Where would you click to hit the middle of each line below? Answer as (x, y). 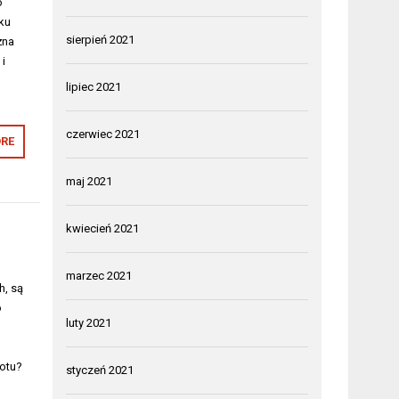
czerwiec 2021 (103, 134)
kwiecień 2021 (103, 228)
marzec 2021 (99, 276)
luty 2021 (89, 323)
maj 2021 (90, 181)
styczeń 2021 (100, 370)
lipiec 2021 (94, 87)
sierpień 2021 (101, 40)
